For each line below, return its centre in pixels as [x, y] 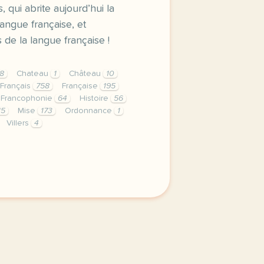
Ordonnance [90, 111]
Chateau [34, 74]
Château [86, 74]
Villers [19, 123]
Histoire [95, 98]
